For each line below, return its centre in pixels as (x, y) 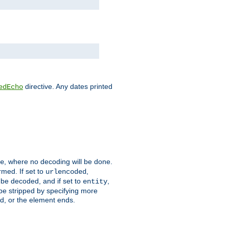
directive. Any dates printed (68, 87)
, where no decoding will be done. (58, 162)
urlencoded (66, 172)
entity (95, 182)
